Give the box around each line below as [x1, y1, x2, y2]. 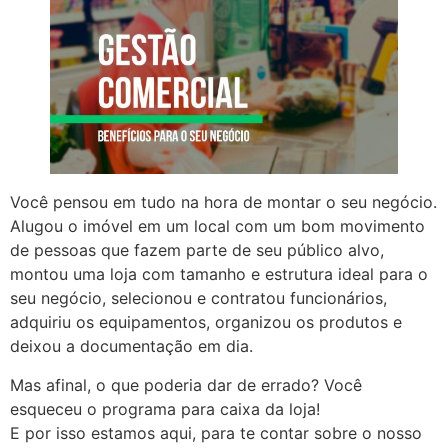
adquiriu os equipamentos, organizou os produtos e [10, 312, 402, 333]
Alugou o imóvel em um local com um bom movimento [10, 216, 425, 237]
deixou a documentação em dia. [10, 336, 253, 357]
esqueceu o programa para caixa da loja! [10, 398, 320, 419]
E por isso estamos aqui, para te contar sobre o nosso [10, 422, 422, 443]
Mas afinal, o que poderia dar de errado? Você [10, 374, 362, 395]
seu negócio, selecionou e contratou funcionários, [10, 288, 387, 309]
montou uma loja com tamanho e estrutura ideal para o [10, 264, 428, 285]
